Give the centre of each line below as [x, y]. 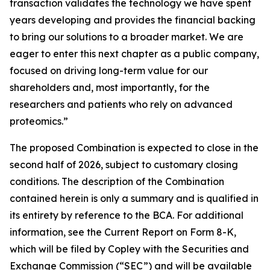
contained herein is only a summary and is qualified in [134, 198]
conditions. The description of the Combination [117, 181]
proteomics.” [39, 121]
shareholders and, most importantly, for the [110, 87]
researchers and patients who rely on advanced [121, 104]
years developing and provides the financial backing [133, 20]
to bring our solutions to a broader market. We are [127, 37]
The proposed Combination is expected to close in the [134, 148]
